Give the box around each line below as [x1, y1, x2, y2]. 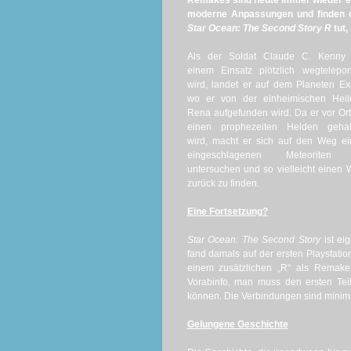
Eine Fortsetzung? [186, 206, 268, 217]
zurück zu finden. [186, 178, 259, 189]
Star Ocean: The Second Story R [186, 23, 331, 34]
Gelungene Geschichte [186, 319, 288, 330]
